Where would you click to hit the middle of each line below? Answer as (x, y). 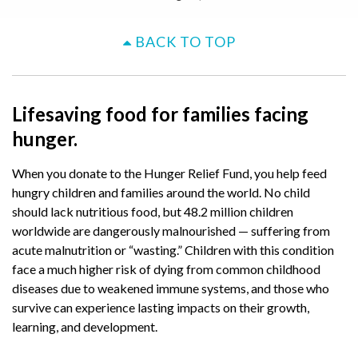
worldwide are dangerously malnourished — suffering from (171, 231)
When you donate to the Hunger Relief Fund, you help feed (169, 173)
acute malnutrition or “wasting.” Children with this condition (173, 250)
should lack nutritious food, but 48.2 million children (153, 211)
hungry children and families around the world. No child (161, 192)
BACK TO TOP (183, 42)
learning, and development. (86, 326)
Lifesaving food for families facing (160, 114)
